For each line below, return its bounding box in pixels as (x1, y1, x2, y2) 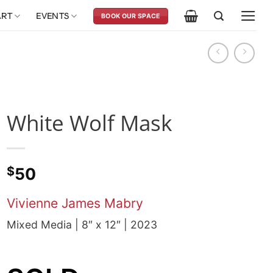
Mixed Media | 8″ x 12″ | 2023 (7, 218, 157, 231)
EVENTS (36, 10, 69, 21)
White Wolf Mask (7, 108, 172, 138)
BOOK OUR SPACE (101, 12, 160, 20)
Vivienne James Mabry (7, 195, 143, 211)
